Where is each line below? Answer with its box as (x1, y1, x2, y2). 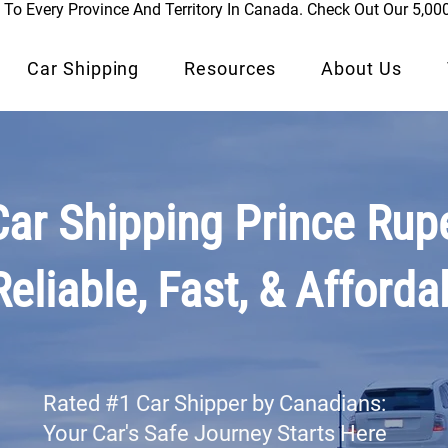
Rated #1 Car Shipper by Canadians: (43, 391, 386, 416)
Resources (184, 58, 277, 79)
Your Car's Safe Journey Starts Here (43, 421, 387, 446)
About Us (321, 58, 402, 79)
